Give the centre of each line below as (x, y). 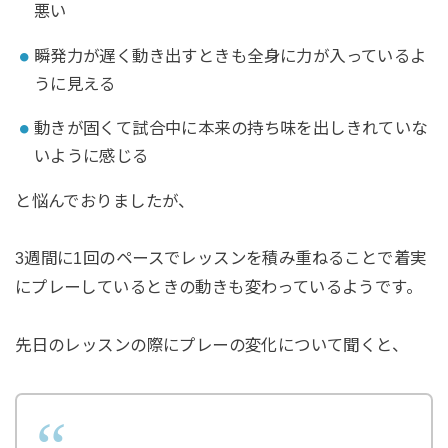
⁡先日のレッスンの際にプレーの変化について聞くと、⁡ (211, 345)
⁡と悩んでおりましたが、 (104, 200)
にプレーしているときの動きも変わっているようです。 (218, 287)
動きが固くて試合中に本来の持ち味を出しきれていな (230, 128)
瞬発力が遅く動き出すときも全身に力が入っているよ (230, 55)
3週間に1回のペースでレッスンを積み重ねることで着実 (220, 258)
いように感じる (91, 156)
